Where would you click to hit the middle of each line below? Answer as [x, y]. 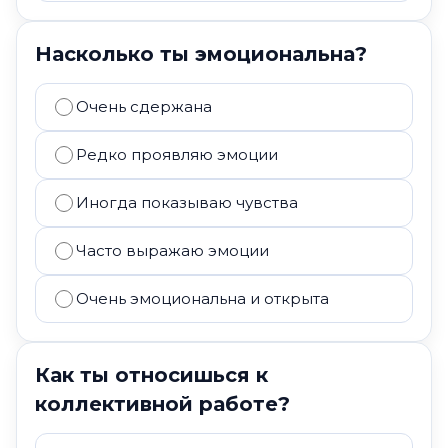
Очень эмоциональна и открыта [202, 298]
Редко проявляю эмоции [177, 154]
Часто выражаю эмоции [172, 250]
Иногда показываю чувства [187, 202]
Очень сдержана [144, 106]
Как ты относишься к [151, 375]
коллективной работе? [162, 404]
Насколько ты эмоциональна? [201, 54]
